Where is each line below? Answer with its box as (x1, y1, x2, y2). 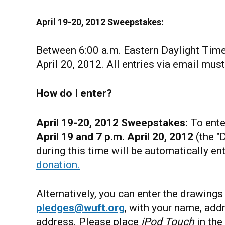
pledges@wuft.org (36, 202, 125, 214)
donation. (36, 159, 80, 171)
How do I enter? (36, 87, 112, 99)
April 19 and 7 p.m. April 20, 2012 (36, 131, 196, 143)
